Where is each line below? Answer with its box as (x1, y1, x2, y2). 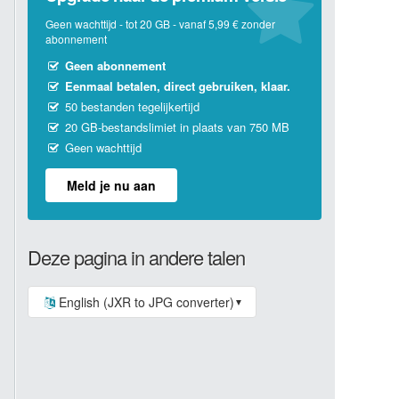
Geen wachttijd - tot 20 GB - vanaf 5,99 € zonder (45, 16, 275, 31)
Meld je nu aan (67, 176, 156, 194)
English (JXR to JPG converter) (58, 293, 234, 311)
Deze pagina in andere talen (28, 243, 245, 271)
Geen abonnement (65, 57, 167, 74)
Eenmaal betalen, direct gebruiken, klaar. (65, 77, 291, 94)
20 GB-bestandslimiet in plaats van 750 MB (61, 118, 290, 135)
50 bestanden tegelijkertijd (61, 98, 200, 115)
